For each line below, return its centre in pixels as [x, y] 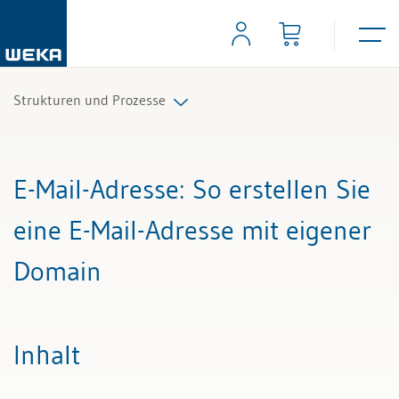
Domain [57, 271]
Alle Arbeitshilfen [72, 215]
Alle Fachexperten [75, 259]
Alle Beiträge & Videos [90, 170]
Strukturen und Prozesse [90, 100]
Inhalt [47, 355]
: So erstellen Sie [275, 189]
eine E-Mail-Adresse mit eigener [192, 230]
